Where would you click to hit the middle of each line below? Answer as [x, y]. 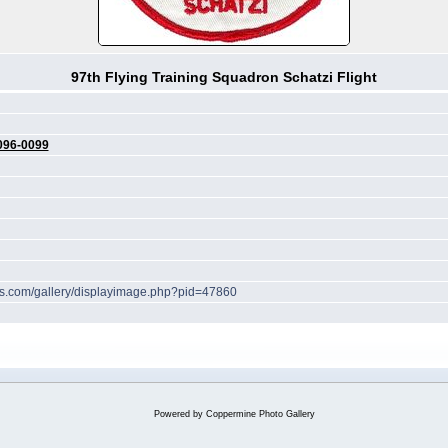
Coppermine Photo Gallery [260, 414]
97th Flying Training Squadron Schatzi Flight [224, 77]
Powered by [179, 414]
